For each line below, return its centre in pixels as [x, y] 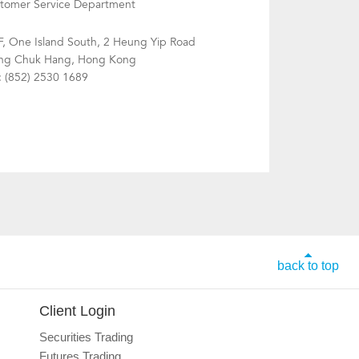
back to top [308, 266]
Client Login [77, 311]
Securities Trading [86, 337]
